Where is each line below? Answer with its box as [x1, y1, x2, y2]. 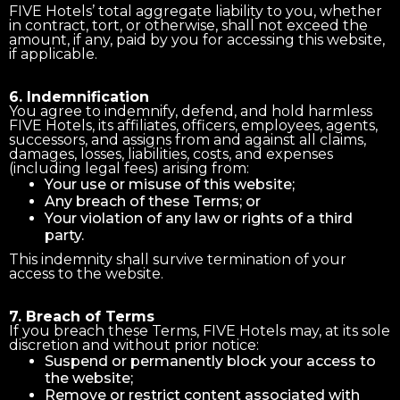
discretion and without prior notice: [9, 336, 259, 354]
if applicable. [9, 45, 97, 62]
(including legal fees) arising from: [9, 159, 249, 177]
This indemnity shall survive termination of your [9, 250, 346, 268]
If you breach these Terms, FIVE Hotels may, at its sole [9, 321, 390, 339]
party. [45, 226, 84, 244]
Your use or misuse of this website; [45, 175, 295, 193]
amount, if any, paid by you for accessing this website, [9, 30, 385, 48]
